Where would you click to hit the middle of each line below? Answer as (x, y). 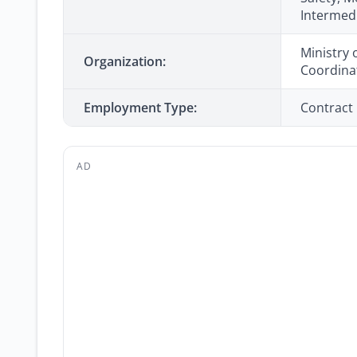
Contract (327, 108)
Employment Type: (140, 108)
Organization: (125, 61)
